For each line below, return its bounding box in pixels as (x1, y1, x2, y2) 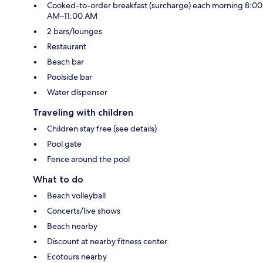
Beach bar (47, 56, 84, 68)
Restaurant (47, 41, 86, 52)
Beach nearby (47, 221, 97, 232)
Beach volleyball (47, 190, 106, 201)
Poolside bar (47, 72, 92, 83)
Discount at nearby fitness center (47, 236, 167, 247)
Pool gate (47, 139, 82, 150)
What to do (33, 174, 83, 186)
